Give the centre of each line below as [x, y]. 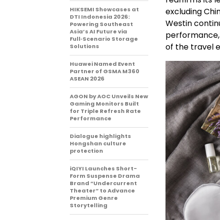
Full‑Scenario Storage [104, 39]
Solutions [84, 46]
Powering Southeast [101, 24]
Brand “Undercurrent [103, 183]
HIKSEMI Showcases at [104, 9]
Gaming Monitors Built [104, 104]
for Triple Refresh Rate [105, 111]
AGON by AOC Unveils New [109, 96]
